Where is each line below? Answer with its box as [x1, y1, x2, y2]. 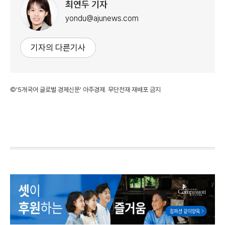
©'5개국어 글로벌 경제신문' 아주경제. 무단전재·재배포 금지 [10, 85, 161, 93]
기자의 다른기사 [31, 42, 85, 53]
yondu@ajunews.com [65, 14, 139, 24]
